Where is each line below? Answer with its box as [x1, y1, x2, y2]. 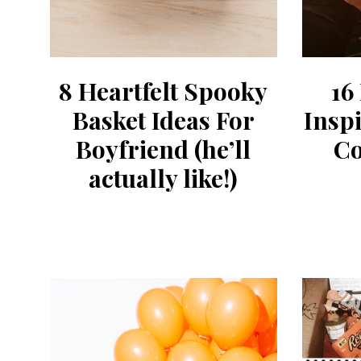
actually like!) [89, 161, 239, 194]
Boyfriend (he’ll [76, 132, 251, 165]
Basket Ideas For [72, 103, 255, 136]
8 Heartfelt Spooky [59, 74, 268, 107]
